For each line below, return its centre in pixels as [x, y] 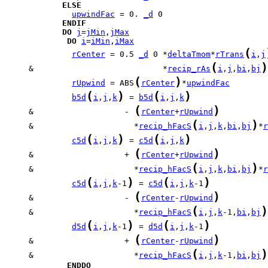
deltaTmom [189, 54]
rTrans [230, 54]
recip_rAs [189, 68]
